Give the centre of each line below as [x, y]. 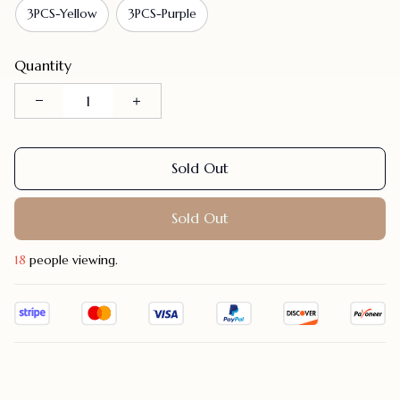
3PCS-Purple [162, 14]
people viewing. [73, 259]
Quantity [43, 65]
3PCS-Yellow [62, 14]
